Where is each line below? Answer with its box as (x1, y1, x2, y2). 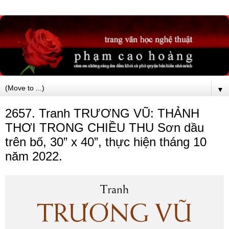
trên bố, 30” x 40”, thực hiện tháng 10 (5, 134, 207, 149)
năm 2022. (5, 149, 62, 163)
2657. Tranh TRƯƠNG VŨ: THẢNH (5, 106, 199, 120)
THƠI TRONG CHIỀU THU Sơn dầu (5, 120, 204, 134)
